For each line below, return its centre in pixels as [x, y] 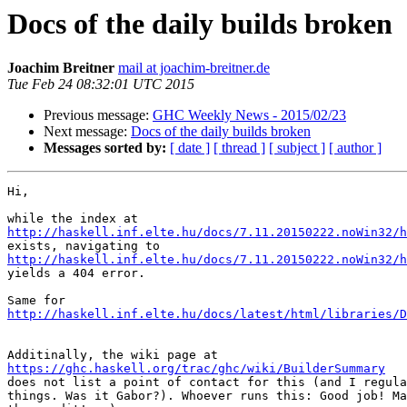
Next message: [87, 132]
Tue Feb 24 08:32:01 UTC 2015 [101, 84]
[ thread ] [239, 148]
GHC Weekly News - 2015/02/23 [249, 115]
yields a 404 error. [76, 273]
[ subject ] [297, 148]
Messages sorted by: [105, 148]
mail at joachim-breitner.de [194, 68]
